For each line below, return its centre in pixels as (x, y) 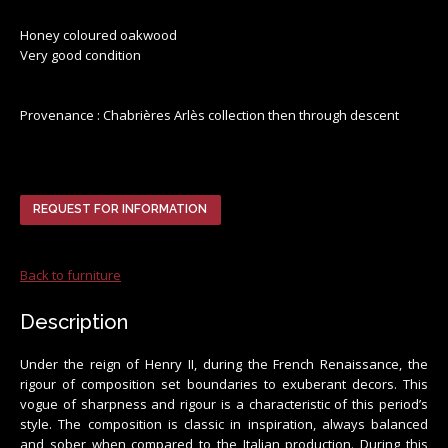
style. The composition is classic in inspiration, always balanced (224, 423)
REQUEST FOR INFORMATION (120, 208)
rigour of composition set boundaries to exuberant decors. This (224, 383)
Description (74, 321)
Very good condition (80, 54)
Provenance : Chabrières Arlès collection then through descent (209, 114)
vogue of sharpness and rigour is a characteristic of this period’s (224, 403)
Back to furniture (70, 274)
